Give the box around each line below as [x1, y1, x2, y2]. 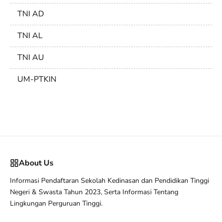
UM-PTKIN [17, 73, 56, 85]
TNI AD [17, 8, 44, 19]
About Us [19, 157, 54, 168]
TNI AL [17, 30, 43, 41]
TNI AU [17, 52, 44, 63]
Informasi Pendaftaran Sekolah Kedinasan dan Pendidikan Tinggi [10, 175, 209, 185]
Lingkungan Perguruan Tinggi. [10, 198, 103, 208]
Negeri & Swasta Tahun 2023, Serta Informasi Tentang [10, 187, 178, 197]
